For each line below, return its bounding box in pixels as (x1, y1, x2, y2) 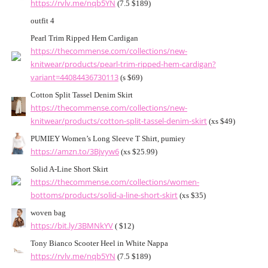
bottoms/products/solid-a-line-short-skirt (31, 190, 178, 201)
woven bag (31, 209, 66, 218)
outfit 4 (31, 17, 54, 26)
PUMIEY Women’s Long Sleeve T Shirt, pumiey (31, 135, 185, 144)
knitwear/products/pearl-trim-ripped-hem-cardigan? (31, 59, 216, 70)
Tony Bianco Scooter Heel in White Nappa (31, 239, 168, 248)
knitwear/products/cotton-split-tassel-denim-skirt (31, 116, 207, 127)
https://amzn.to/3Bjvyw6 (31, 147, 119, 157)
